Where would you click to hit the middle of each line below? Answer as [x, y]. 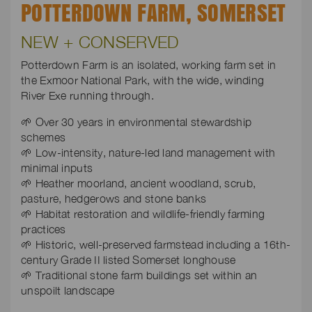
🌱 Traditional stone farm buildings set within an [139, 275]
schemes [44, 138]
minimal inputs [57, 168]
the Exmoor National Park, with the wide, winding [143, 80]
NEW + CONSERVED [100, 42]
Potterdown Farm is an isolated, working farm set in [149, 65]
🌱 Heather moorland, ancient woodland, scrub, [139, 184]
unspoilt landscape [68, 291]
